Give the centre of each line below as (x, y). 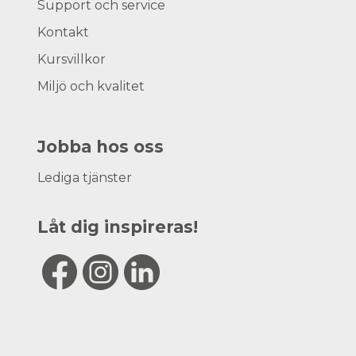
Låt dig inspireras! (118, 227)
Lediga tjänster (85, 178)
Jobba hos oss (101, 146)
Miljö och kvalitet (91, 86)
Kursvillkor (72, 59)
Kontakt (64, 32)
